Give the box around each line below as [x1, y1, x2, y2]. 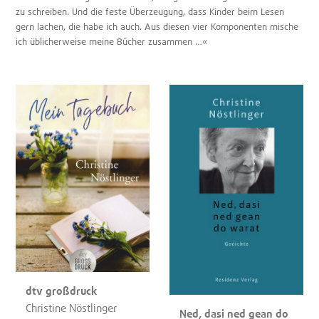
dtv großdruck [26, 283, 98, 297]
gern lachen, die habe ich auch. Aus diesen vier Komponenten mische [16, 21, 299, 33]
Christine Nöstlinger [26, 300, 117, 314]
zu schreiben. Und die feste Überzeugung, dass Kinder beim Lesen [16, 6, 285, 18]
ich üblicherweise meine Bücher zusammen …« [16, 36, 209, 48]
